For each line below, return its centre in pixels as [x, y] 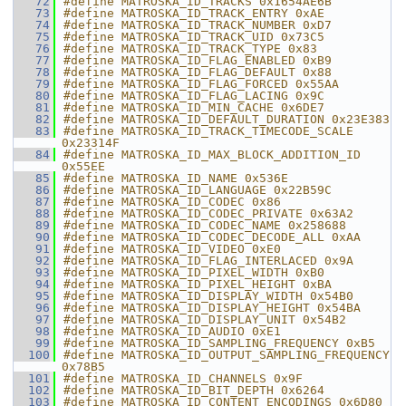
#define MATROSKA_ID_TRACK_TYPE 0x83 [190, 48]
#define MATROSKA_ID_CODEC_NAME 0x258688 [205, 225]
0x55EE [83, 166]
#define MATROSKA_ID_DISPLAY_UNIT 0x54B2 [205, 319]
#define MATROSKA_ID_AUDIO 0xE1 [172, 331]
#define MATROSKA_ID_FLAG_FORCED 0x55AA [201, 84]
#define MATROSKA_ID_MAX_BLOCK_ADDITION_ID [212, 155]
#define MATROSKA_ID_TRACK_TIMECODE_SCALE [208, 131]
